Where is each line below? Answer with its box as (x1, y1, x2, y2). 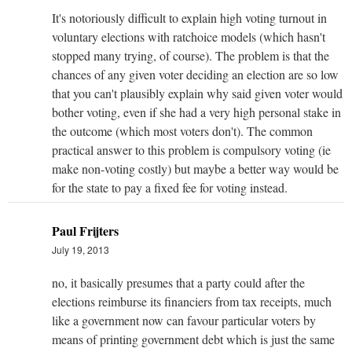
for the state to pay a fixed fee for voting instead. (52, 178, 288, 196)
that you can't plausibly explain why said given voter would (52, 84, 343, 101)
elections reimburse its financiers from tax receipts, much (52, 292, 332, 310)
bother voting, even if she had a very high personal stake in (52, 103, 341, 120)
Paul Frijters (52, 221, 119, 240)
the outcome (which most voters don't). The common (52, 122, 313, 139)
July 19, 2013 (52, 242, 109, 256)
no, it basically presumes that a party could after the (52, 273, 305, 291)
